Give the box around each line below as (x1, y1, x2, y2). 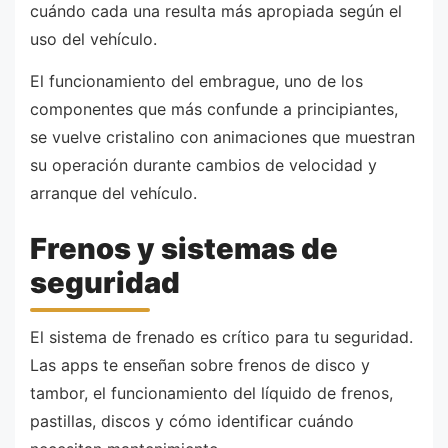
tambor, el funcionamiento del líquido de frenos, (30, 382, 393, 403)
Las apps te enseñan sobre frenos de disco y (30, 354, 370, 375)
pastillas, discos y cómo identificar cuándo (30, 410, 354, 431)
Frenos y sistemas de (30, 231, 338, 267)
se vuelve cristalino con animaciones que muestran (30, 126, 415, 147)
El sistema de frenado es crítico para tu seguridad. (30, 326, 413, 347)
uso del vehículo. (30, 29, 157, 50)
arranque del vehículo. (30, 182, 197, 203)
